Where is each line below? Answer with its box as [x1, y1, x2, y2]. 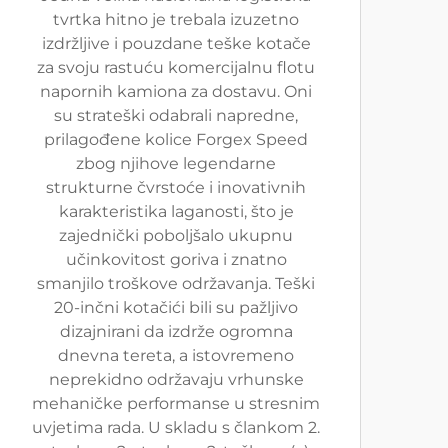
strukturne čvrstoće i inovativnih [46, 178, 306, 197]
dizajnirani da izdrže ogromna [59, 322, 293, 341]
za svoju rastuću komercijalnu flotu [37, 58, 315, 77]
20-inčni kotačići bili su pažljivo [54, 298, 298, 317]
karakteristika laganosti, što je [58, 202, 294, 221]
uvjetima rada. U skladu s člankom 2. [32, 418, 320, 437]
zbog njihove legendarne [76, 154, 276, 173]
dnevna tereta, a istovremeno [58, 346, 294, 365]
